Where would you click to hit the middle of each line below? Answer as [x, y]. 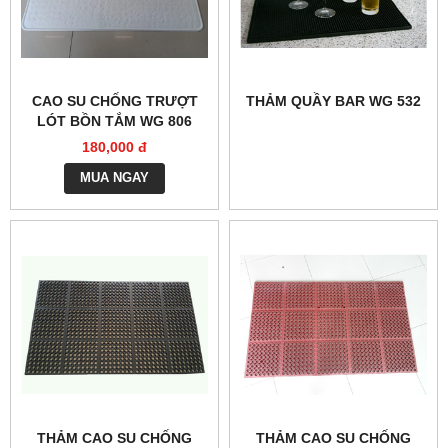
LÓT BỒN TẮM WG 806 [114, 120]
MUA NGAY [114, 177]
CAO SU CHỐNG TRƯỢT [114, 100]
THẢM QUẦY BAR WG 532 [333, 100]
